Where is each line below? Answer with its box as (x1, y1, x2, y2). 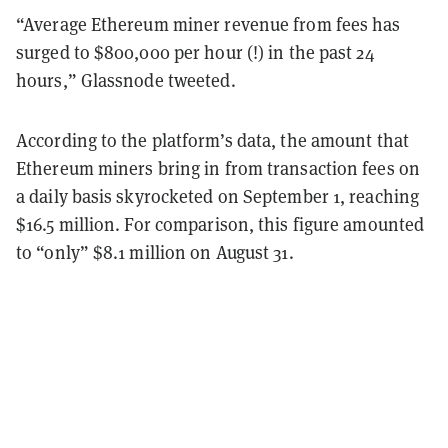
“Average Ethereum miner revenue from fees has (16, 11, 401, 36)
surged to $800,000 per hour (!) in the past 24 (16, 39, 375, 64)
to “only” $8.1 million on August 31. (16, 239, 294, 264)
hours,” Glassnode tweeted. (16, 67, 236, 92)
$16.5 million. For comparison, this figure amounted (16, 211, 425, 236)
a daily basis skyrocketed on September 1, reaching (16, 183, 420, 208)
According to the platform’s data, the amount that (16, 127, 409, 152)
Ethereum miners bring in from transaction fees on (16, 155, 420, 180)
